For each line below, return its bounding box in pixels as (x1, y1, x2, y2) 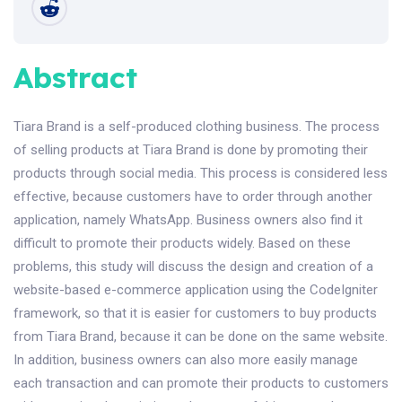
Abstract (13, 59, 137, 96)
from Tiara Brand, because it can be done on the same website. (13, 328, 388, 345)
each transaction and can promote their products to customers (13, 375, 389, 392)
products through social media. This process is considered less (13, 165, 388, 182)
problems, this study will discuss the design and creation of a (13, 258, 373, 275)
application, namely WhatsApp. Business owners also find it (13, 212, 363, 229)
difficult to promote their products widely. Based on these (13, 235, 351, 252)
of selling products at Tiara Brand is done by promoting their (13, 142, 368, 159)
